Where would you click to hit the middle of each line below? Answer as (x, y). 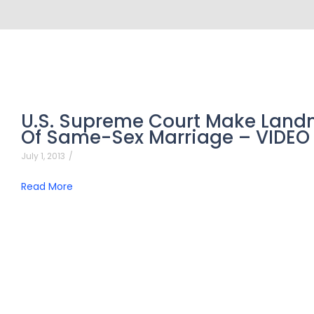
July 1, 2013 (43, 156)
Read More (47, 186)
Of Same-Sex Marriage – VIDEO (165, 137)
